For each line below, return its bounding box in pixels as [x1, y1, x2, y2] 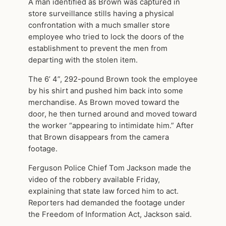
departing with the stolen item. [28, 55, 138, 65]
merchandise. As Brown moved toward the [28, 97, 180, 107]
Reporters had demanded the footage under [28, 198, 185, 207]
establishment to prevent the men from [28, 44, 167, 53]
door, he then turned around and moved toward [28, 109, 197, 119]
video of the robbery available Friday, [28, 175, 160, 184]
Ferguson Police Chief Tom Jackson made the [28, 163, 191, 173]
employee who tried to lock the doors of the [28, 32, 184, 42]
